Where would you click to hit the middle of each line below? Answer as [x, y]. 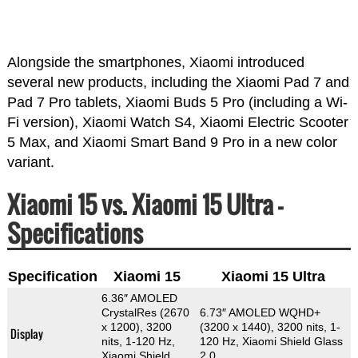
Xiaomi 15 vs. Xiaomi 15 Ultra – [145, 204]
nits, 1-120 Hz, [138, 341]
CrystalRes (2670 [145, 312]
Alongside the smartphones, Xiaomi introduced [155, 62]
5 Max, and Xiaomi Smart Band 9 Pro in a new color [172, 142]
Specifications [75, 233]
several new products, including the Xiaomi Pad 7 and [178, 82]
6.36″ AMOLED [139, 298]
